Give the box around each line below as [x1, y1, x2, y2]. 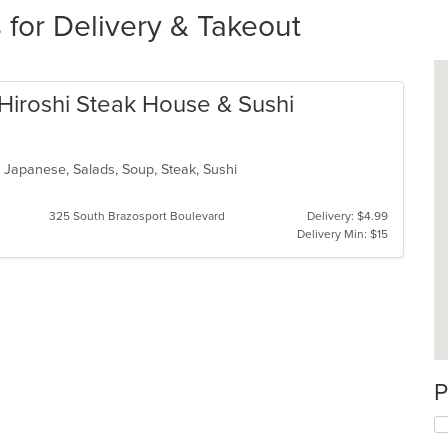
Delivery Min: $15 [296, 227, 388, 241]
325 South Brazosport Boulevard [48, 209, 225, 223]
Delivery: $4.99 [306, 209, 388, 223]
